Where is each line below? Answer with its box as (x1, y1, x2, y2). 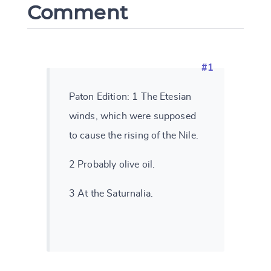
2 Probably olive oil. (68, 160, 155, 170)
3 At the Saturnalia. (68, 189, 153, 199)
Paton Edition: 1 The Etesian (68, 92, 192, 102)
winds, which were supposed (68, 111, 196, 122)
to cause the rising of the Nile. (68, 131, 198, 141)
